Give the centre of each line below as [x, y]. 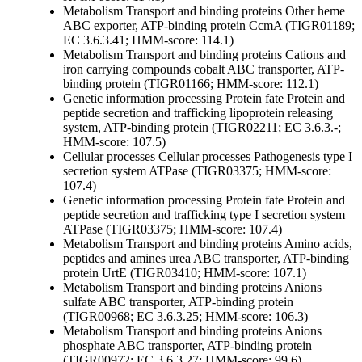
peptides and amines [114, 259]
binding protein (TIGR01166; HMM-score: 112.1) [191, 84]
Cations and [314, 55]
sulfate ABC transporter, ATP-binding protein [178, 302]
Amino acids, [317, 244]
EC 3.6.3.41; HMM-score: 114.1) [148, 40]
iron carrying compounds [127, 69]
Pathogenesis [285, 157]
